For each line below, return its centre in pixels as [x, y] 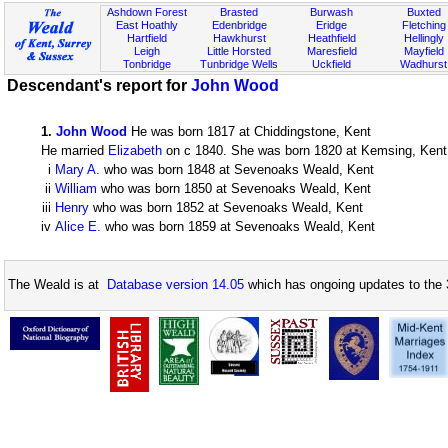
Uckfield [332, 64]
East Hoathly [147, 25]
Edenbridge [239, 25]
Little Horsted [239, 51]
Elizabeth [135, 150]
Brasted [239, 12]
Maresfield [331, 51]
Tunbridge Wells [239, 64]
